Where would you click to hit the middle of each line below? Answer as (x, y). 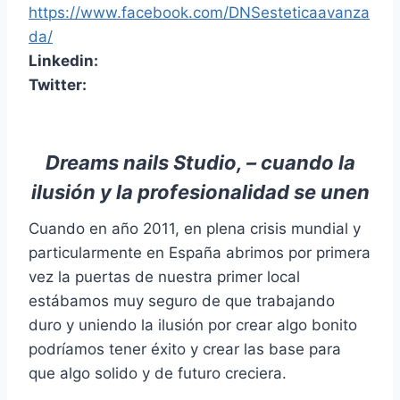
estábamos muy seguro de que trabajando (182, 300)
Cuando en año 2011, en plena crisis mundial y (195, 228)
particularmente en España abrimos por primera (200, 252)
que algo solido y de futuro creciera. (158, 373)
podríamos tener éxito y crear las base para (185, 349)
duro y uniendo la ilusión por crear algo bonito (193, 325)
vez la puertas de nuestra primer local (164, 276)
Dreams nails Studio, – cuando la (200, 162)
